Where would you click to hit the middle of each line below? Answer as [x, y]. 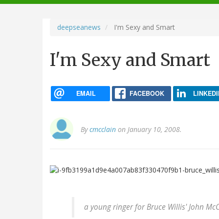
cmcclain [103, 130]
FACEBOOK [147, 93]
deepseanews [79, 27]
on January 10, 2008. [149, 130]
